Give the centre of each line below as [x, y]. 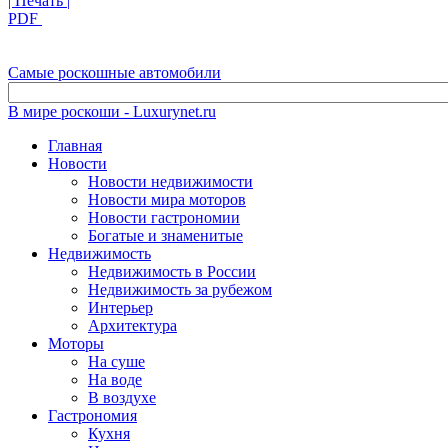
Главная [75, 145]
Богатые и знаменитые [165, 235]
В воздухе [122, 397]
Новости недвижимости [170, 181]
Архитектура [132, 325]
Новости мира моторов [167, 199]
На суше [116, 361]
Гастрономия [92, 415]
